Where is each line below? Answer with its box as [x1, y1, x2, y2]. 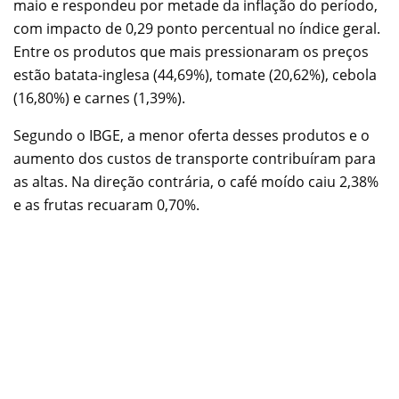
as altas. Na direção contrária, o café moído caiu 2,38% [13, 171, 379, 191]
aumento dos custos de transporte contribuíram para [13, 148, 376, 168]
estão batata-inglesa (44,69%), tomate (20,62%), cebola [13, 64, 377, 85]
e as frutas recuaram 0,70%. [13, 194, 199, 215]
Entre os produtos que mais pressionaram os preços [13, 41, 369, 61]
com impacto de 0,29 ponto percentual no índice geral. [13, 18, 380, 38]
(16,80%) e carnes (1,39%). [13, 87, 185, 108]
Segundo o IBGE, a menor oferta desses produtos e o [13, 125, 370, 145]
